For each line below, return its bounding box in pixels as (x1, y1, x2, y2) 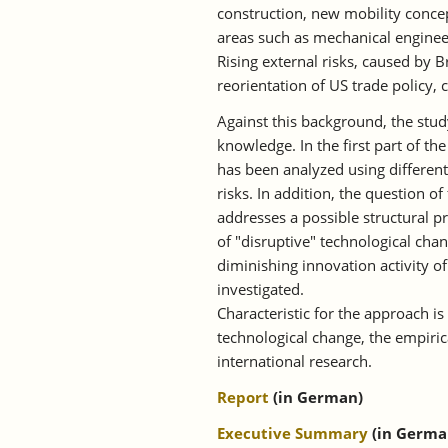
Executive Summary (217, 423, 368, 444)
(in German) (269, 387, 363, 408)
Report (217, 387, 269, 408)
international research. (217, 351, 372, 372)
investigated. (217, 279, 304, 300)
